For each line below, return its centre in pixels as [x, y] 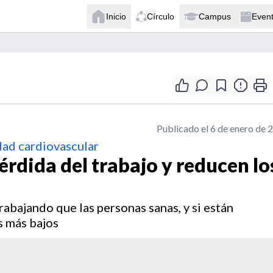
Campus [215, 16]
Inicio [116, 16]
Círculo [161, 16]
